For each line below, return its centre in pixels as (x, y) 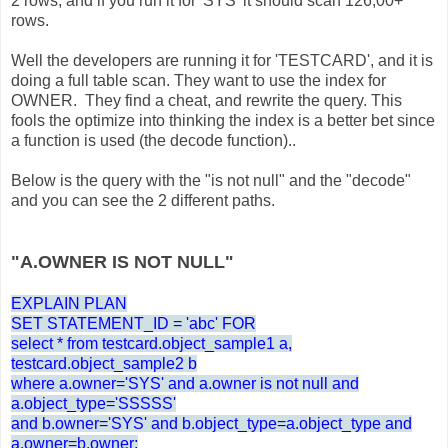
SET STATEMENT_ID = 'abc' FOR (133, 324)
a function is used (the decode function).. (153, 141)
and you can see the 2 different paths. (143, 201)
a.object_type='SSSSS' (93, 404)
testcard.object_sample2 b (104, 364)
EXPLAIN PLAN (69, 304)
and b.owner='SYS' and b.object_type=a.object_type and (211, 424)
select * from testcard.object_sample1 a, (151, 344)
